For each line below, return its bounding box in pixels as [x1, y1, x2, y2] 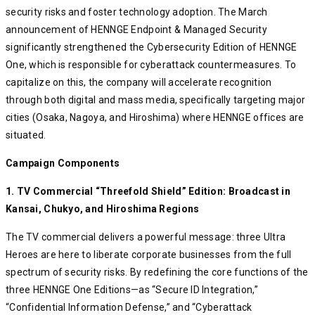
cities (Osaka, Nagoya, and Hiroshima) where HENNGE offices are [6, 112, 304, 124]
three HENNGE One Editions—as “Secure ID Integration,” [6, 284, 258, 296]
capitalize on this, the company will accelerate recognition [6, 77, 272, 89]
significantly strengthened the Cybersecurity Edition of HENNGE [6, 41, 297, 53]
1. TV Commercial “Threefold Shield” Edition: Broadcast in [6, 186, 290, 198]
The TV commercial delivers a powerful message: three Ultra [6, 231, 286, 243]
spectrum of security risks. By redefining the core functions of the [6, 266, 309, 278]
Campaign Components [6, 157, 120, 169]
